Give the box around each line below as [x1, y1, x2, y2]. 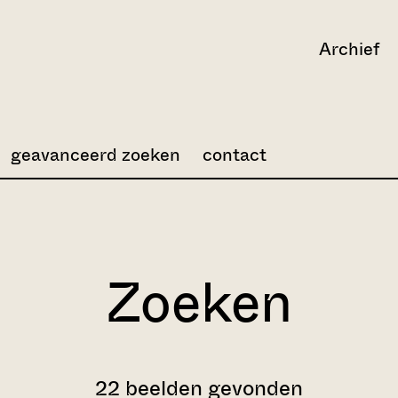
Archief [319, 36, 379, 62]
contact [203, 142, 267, 168]
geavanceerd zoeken [11, 142, 180, 168]
